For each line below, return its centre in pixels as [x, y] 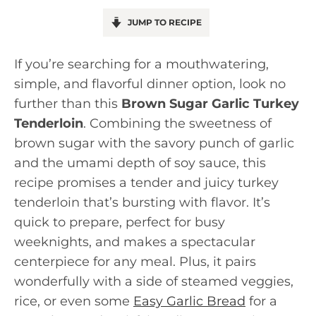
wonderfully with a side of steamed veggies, [154, 281]
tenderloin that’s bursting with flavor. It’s [142, 202]
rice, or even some [74, 301]
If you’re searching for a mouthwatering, [141, 64]
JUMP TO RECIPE [163, 22]
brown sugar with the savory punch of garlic [154, 143]
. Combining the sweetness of [177, 123]
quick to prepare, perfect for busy [120, 222]
